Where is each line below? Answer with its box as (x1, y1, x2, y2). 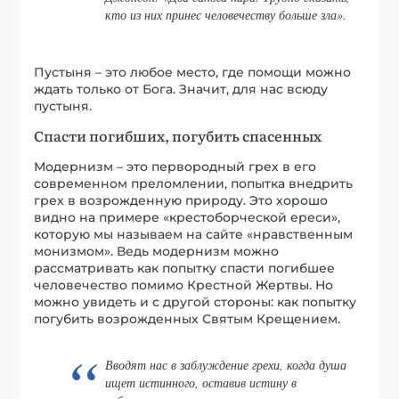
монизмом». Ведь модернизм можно (34, 243, 280, 260)
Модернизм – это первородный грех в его (34, 159, 317, 175)
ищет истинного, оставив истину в (105, 373, 297, 391)
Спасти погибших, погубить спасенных (34, 125, 322, 147)
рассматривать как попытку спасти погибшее (34, 260, 336, 277)
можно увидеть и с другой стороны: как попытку (34, 294, 357, 311)
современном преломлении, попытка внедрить (34, 175, 354, 192)
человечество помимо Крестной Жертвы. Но (34, 277, 334, 294)
